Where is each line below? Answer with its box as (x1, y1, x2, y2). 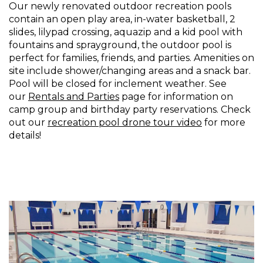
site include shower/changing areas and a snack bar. (9, 65, 251, 77)
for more (202, 117, 245, 129)
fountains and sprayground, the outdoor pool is (9, 39, 231, 51)
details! (9, 130, 41, 141)
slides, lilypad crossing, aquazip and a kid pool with (9, 26, 242, 38)
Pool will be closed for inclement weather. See (9, 78, 227, 90)
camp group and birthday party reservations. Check (9, 104, 251, 116)
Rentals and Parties (28, 91, 119, 103)
